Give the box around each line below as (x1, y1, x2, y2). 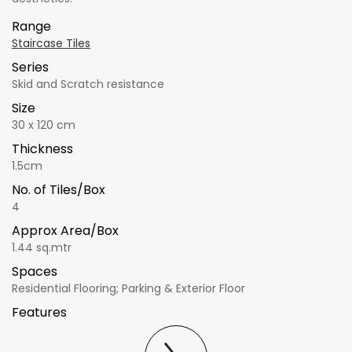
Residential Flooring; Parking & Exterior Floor (12, 280, 245, 296)
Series (12, 57, 49, 76)
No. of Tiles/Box (12, 180, 105, 199)
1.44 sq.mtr (12, 239, 71, 255)
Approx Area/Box (12, 221, 119, 240)
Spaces (12, 262, 57, 280)
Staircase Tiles (12, 35, 90, 51)
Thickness (12, 139, 73, 158)
